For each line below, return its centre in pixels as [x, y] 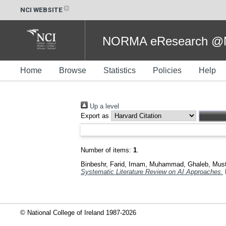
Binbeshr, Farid [103, 164]
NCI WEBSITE [41, 10]
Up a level [103, 106]
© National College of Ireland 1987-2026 [78, 212]
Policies [167, 70]
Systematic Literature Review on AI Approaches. [152, 172]
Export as [95, 116]
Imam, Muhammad [156, 164]
